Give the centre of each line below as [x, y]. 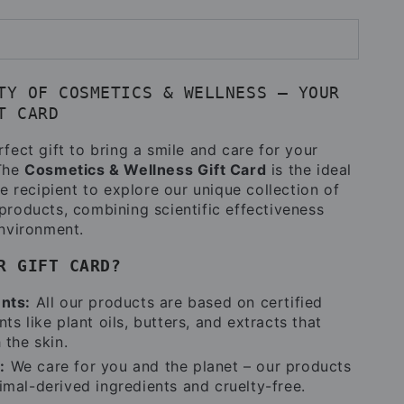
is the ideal [309, 169]
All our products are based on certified [177, 302]
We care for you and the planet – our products [179, 366]
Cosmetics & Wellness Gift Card [146, 169]
